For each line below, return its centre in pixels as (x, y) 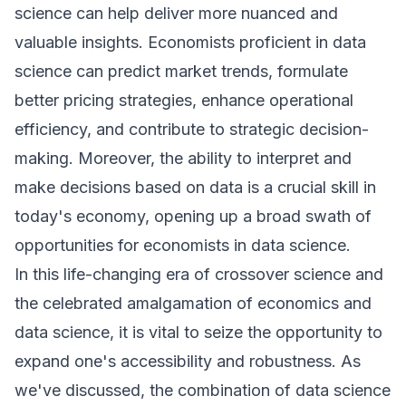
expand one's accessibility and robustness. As (188, 361)
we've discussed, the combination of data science (203, 390)
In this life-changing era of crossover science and (199, 274)
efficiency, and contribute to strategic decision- (192, 129)
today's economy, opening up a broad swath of (193, 216)
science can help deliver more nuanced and (176, 13)
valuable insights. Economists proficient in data (190, 42)
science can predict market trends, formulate (181, 71)
